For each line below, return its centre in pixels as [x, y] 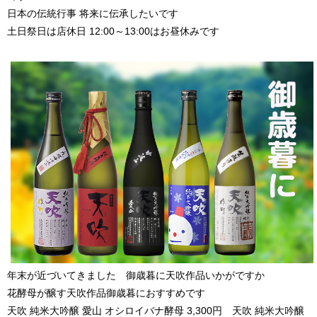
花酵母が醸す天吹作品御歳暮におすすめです [106, 293]
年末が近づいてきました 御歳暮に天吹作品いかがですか [136, 275]
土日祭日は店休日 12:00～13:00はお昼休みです [113, 31]
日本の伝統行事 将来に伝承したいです [93, 13]
